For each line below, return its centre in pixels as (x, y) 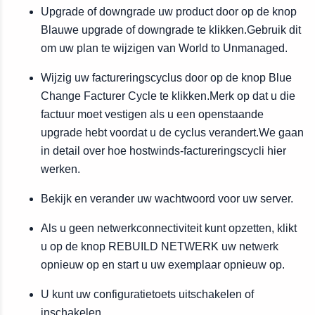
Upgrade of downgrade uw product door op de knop (169, 12)
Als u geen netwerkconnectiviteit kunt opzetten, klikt (169, 228)
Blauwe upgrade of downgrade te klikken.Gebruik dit (171, 30)
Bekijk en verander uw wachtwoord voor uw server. (167, 199)
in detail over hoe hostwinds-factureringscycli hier (163, 151)
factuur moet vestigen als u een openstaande (152, 114)
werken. (60, 169)
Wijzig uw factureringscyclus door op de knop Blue (166, 78)
